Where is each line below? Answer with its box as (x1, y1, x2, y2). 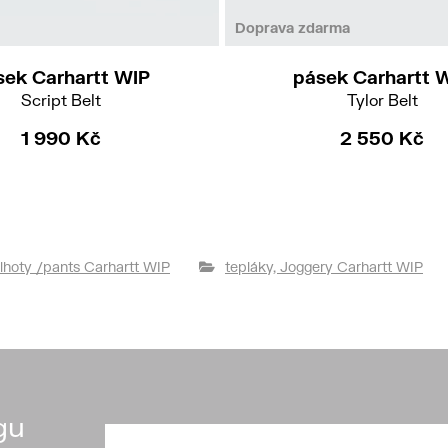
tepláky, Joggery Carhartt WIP (225, 258, 423, 276)
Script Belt (21, 90, 101, 110)
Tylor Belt (346, 90, 418, 110)
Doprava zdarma (235, 19, 350, 37)
